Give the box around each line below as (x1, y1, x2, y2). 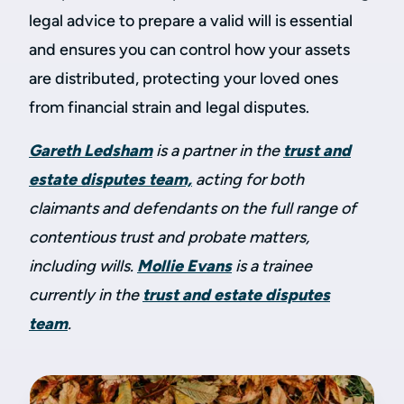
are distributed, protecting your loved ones (29, 69, 338, 88)
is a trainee (232, 256, 312, 276)
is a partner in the (152, 141, 283, 161)
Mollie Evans (137, 256, 232, 276)
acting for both (192, 170, 304, 189)
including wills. (29, 256, 137, 276)
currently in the (29, 285, 142, 305)
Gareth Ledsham (29, 141, 152, 161)
